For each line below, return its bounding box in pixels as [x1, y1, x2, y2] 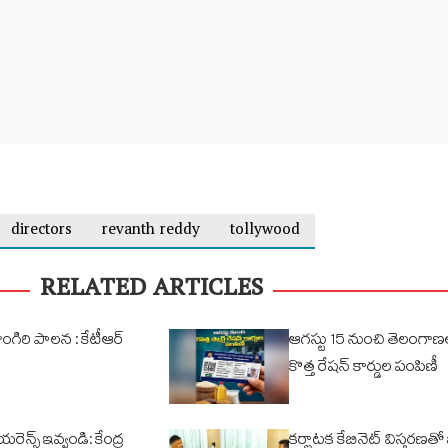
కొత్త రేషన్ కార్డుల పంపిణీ [289, 354, 438, 383]
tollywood [230, 213, 300, 249]
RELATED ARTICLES [40, 263, 263, 319]
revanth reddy [102, 213, 200, 249]
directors [11, 213, 72, 249]
